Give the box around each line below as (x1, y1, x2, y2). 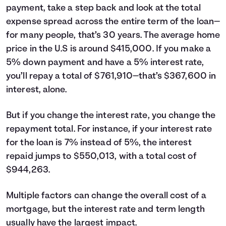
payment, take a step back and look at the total (6, 4, 201, 13)
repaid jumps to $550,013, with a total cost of (6, 152, 197, 161)
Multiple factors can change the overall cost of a (6, 191, 206, 201)
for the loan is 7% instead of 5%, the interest (6, 138, 192, 148)
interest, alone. (6, 85, 67, 95)
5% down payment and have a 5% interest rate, (6, 58, 204, 68)
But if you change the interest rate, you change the (6, 111, 216, 121)
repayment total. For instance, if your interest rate (6, 125, 212, 134)
